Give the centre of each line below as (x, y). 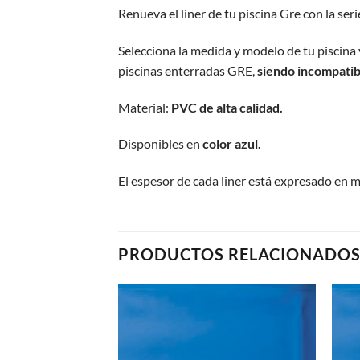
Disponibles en (160, 144)
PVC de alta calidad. (227, 107)
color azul (230, 144)
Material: (145, 107)
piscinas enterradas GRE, (188, 70)
